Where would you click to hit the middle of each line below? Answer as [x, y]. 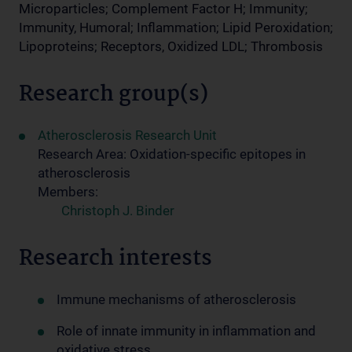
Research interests [115, 259]
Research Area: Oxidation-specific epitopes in [172, 154]
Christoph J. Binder [118, 211]
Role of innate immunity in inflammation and [186, 331]
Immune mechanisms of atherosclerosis [176, 299]
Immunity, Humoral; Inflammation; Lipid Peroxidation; [176, 27]
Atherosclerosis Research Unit [127, 135]
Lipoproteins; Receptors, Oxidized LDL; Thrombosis [171, 46]
